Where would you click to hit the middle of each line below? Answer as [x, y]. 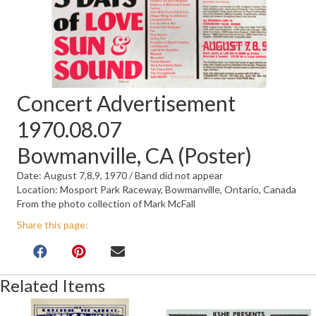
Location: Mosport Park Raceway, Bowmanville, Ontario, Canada [157, 190]
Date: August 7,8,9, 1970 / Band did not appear [120, 176]
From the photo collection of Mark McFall [106, 204]
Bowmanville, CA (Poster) [134, 156]
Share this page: [53, 225]
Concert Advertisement [126, 103]
